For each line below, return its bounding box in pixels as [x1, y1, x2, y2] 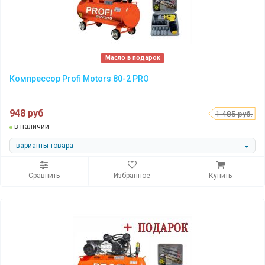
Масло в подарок [105, 54, 160, 62]
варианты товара [16, 141, 73, 150]
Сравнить [28, 172, 60, 180]
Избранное [114, 172, 151, 180]
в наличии [12, 122, 49, 131]
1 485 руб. [215, 109, 253, 119]
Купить [209, 172, 232, 180]
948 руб [9, 108, 44, 119]
